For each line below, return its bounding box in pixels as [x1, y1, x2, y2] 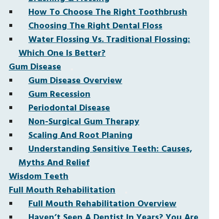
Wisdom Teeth [9, 170, 68, 184]
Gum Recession [28, 88, 90, 102]
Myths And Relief [19, 156, 89, 170]
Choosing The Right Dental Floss [28, 19, 162, 33]
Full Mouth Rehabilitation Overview [28, 197, 176, 211]
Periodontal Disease [28, 101, 110, 115]
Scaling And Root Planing [28, 129, 132, 143]
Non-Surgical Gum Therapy [28, 115, 139, 129]
